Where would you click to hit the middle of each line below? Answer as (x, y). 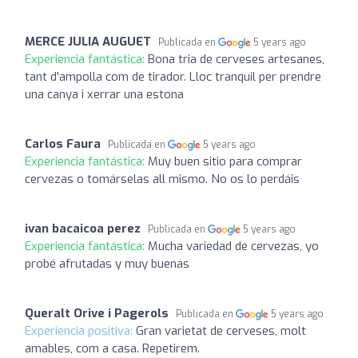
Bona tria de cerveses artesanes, (236, 59)
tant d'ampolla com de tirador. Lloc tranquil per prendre (173, 76)
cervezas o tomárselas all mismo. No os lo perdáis (162, 179)
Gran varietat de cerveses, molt (221, 330)
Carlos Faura (63, 143)
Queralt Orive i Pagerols (97, 313)
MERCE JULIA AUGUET (88, 41)
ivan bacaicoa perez (83, 228)
